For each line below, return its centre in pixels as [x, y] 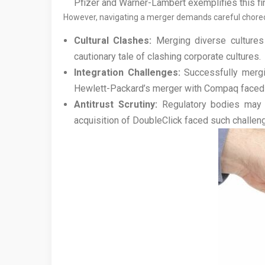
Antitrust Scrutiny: [116, 105]
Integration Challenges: [127, 73]
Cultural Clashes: [113, 41]
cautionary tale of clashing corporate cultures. [167, 57]
